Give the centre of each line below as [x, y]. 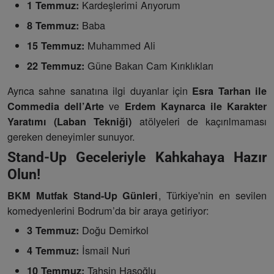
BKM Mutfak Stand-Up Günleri [83, 196]
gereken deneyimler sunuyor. [71, 137]
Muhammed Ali [120, 46]
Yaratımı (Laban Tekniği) [70, 122]
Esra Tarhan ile [229, 91]
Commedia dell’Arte [56, 106]
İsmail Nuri [105, 250]
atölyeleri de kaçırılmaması [199, 121]
